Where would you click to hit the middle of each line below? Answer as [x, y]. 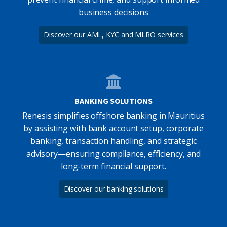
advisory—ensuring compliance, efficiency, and [113, 153]
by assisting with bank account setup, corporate [113, 128]
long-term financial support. [113, 166]
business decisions [113, 12]
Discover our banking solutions [113, 188]
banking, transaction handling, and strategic [113, 141]
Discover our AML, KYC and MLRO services [113, 34]
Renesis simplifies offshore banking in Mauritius [113, 115]
